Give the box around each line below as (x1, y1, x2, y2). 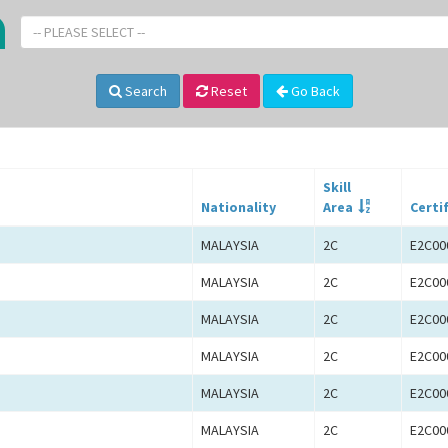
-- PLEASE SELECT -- (33, 23, 145, 42)
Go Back (287, 82, 340, 101)
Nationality (201, 198, 276, 217)
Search (121, 82, 167, 101)
